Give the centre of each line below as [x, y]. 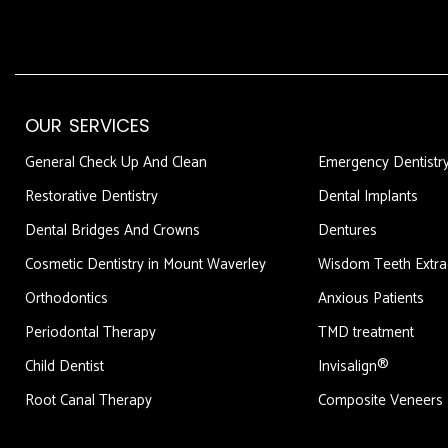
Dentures [347, 231]
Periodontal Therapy [90, 333]
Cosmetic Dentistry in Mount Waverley [145, 265]
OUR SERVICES [87, 126]
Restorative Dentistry [91, 197]
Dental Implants [367, 197]
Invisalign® [353, 367]
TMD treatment [365, 333]
